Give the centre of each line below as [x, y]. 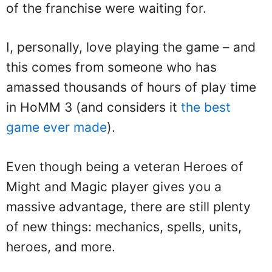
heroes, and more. [61, 246]
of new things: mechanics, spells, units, [124, 226]
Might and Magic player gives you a [114, 186]
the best [206, 107]
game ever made [56, 127]
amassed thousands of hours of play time [131, 87]
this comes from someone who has [111, 67]
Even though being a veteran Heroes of [125, 166]
